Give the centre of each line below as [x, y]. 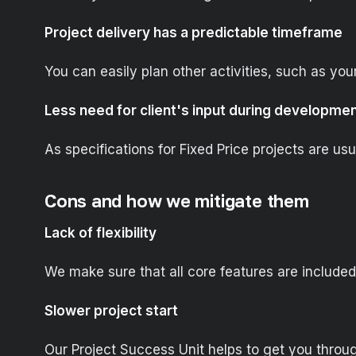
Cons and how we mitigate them [177, 201]
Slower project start [111, 311]
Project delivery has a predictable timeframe [193, 33]
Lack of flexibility [101, 233]
